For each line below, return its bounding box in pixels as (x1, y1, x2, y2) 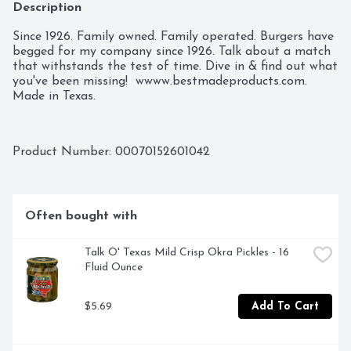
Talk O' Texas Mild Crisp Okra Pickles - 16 (85, 247, 289, 259)
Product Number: (13, 146, 115, 159)
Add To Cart (251, 300, 319, 313)
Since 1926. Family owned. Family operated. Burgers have (13, 31, 334, 44)
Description (13, 2, 81, 15)
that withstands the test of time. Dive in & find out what (13, 60, 338, 74)
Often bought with (25, 210, 137, 223)
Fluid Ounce (85, 262, 143, 274)
